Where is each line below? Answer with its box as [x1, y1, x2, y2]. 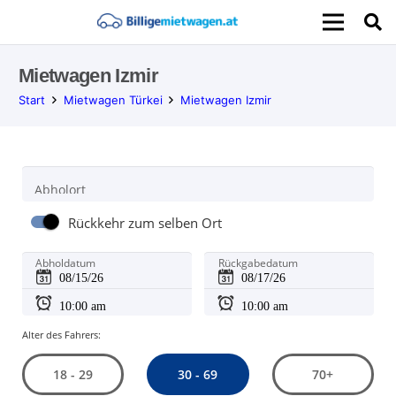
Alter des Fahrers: [21, 327, 101, 341]
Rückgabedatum [217, 255, 298, 271]
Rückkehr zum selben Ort [68, 214, 223, 233]
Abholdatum [35, 255, 96, 271]
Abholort [34, 180, 86, 198]
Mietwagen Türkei [63, 93, 163, 107]
